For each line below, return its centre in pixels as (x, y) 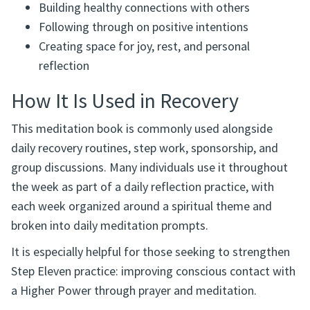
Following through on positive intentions (144, 30)
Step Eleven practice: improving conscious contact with (153, 274)
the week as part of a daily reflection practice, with (143, 190)
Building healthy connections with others (144, 10)
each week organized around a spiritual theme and (142, 209)
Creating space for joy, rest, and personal (144, 49)
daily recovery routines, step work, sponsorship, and (145, 151)
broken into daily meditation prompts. (110, 228)
